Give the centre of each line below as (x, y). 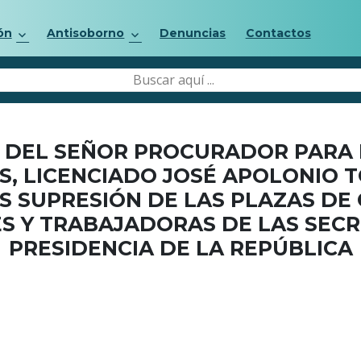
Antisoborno (86, 33)
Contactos (278, 33)
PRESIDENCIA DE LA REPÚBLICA (180, 248)
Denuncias (193, 33)
